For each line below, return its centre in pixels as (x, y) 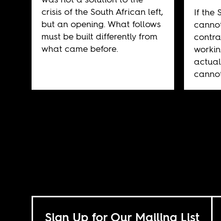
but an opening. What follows (101, 24)
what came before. (80, 48)
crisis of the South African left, (102, 11)
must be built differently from (99, 36)
